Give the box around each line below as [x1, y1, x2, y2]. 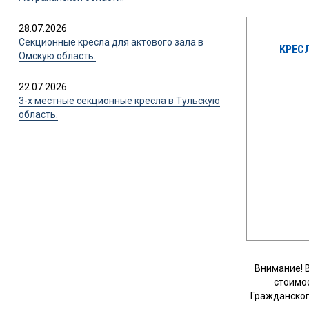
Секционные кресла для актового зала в [18, 36, 203, 48]
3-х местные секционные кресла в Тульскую [18, 94, 220, 106]
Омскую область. [18, 50, 96, 61]
